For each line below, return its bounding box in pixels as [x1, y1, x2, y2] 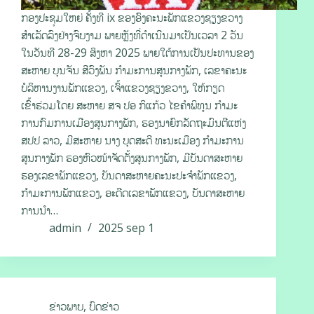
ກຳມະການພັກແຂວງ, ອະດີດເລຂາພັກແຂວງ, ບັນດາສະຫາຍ [21, 185, 245, 201]
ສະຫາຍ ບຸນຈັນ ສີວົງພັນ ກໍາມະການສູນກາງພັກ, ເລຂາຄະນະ [21, 62, 247, 78]
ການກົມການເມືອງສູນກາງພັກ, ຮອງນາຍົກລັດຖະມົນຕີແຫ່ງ [21, 115, 246, 131]
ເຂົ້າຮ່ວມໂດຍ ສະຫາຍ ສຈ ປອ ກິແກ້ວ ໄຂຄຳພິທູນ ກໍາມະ [21, 97, 238, 114]
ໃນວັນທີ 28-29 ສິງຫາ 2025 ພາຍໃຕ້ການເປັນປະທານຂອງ [21, 45, 254, 61]
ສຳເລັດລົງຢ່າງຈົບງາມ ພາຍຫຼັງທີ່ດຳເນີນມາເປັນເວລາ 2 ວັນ [21, 27, 243, 43]
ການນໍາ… [21, 203, 58, 219]
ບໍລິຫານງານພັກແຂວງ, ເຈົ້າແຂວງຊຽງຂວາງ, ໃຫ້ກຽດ [21, 80, 224, 96]
